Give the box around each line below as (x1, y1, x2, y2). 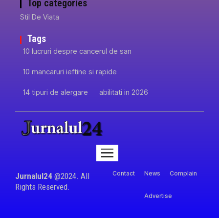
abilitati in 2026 (99, 88, 149, 97)
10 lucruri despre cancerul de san (23, 46, 132, 56)
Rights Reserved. (15, 182, 70, 192)
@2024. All (52, 171, 90, 181)
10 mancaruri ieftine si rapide (23, 67, 117, 76)
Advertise (144, 192, 173, 200)
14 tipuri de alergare (23, 88, 88, 97)
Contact (112, 170, 135, 177)
